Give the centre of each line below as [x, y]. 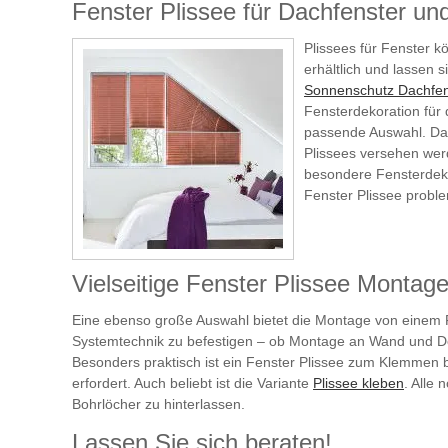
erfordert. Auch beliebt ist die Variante [192, 382]
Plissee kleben [358, 382]
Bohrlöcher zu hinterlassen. [158, 403]
